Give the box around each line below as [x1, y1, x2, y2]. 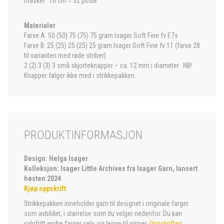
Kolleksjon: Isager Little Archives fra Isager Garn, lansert [24, 164, 197, 172]
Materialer [24, 21, 55, 29]
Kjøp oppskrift [24, 184, 66, 192]
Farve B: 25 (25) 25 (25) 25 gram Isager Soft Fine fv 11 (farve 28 [24, 41, 200, 49]
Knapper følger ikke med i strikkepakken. [24, 71, 136, 79]
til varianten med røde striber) [24, 51, 110, 59]
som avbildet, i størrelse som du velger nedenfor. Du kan [24, 209, 182, 217]
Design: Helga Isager [24, 154, 88, 162]
